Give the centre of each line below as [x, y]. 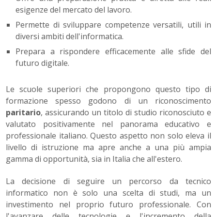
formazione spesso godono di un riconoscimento [108, 101]
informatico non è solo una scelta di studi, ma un [108, 193]
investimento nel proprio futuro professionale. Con [108, 205]
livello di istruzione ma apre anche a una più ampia [108, 147]
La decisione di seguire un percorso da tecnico [108, 181]
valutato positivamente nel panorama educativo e [108, 124]
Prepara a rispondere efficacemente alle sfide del [113, 52]
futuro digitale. [42, 63]
